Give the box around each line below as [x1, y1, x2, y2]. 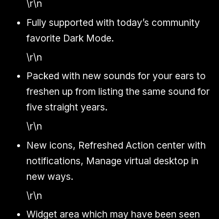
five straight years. [26, 101, 108, 113]
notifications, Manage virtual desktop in [26, 154, 198, 167]
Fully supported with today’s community [26, 17, 200, 28]
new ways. [26, 170, 73, 182]
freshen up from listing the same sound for [26, 86, 210, 98]
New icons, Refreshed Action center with [26, 139, 206, 151]
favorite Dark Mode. [26, 32, 114, 44]
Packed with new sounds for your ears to [26, 70, 206, 82]
